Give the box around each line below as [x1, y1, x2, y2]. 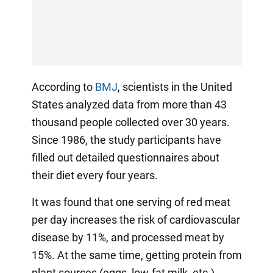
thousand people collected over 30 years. [31, 115, 230, 129]
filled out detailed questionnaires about [31, 151, 219, 164]
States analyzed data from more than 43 [31, 97, 227, 111]
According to [31, 80, 95, 93]
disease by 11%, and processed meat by [31, 230, 224, 244]
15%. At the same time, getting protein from [31, 248, 242, 261]
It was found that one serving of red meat [31, 195, 230, 208]
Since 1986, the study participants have [31, 133, 221, 146]
